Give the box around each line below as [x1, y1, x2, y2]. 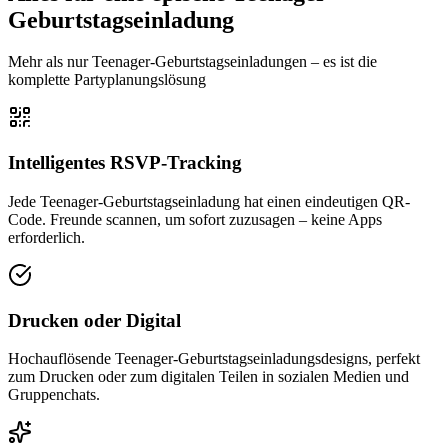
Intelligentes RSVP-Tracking [8, 152, 242, 174]
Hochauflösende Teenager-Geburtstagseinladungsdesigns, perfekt [8, 350, 420, 368]
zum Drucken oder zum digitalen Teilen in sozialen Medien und [8, 368, 409, 386]
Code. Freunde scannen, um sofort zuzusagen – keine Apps [8, 210, 382, 228]
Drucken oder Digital [8, 309, 181, 331]
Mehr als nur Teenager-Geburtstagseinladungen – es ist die [8, 53, 377, 71]
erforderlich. [8, 228, 85, 246]
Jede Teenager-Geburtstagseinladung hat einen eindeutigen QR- [8, 192, 410, 210]
